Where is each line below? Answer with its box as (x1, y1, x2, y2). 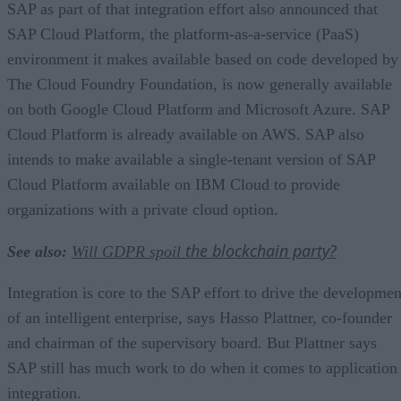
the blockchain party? (185, 239, 337, 261)
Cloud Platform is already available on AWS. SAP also (7, 124, 364, 143)
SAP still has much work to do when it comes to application (7, 358, 397, 377)
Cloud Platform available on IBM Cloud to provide (7, 175, 340, 193)
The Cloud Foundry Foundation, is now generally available (7, 74, 392, 93)
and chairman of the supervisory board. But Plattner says (7, 333, 377, 352)
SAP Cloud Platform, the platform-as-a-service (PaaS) (7, 24, 359, 43)
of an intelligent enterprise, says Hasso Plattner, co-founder (7, 308, 392, 327)
